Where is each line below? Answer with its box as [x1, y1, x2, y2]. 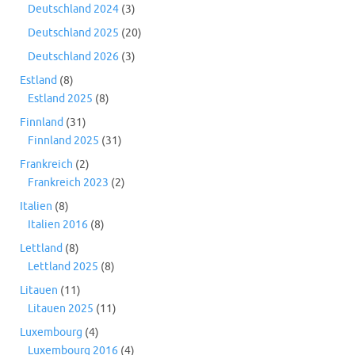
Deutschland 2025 [28, 25, 119, 40]
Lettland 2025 [28, 259, 98, 273]
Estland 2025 [28, 91, 93, 105]
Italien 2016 [28, 217, 88, 231]
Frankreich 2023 [28, 175, 109, 189]
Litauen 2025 [28, 301, 94, 315]
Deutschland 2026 [28, 49, 119, 63]
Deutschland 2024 [28, 2, 119, 16]
